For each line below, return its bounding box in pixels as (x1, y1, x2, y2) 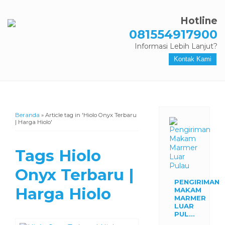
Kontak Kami (174, 56, 211, 63)
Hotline (180, 15, 217, 27)
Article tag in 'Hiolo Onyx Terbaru (45, 111, 137, 119)
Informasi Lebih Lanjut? (135, 42, 217, 51)
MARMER (174, 194, 206, 202)
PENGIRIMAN (174, 178, 219, 186)
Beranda (15, 111, 40, 119)
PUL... (174, 210, 195, 218)
